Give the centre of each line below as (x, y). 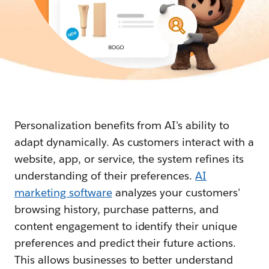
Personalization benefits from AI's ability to (122, 125)
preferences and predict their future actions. (125, 243)
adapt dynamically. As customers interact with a (134, 142)
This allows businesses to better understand (124, 259)
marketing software (63, 192)
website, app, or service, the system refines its (129, 159)
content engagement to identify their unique (126, 226)
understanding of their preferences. (105, 175)
